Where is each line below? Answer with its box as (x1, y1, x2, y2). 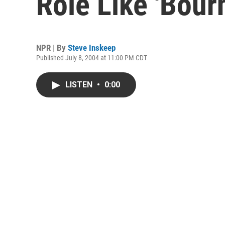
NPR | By (36, 43, 68, 53)
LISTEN (65, 80, 94, 89)
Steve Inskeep (68, 43, 116, 53)
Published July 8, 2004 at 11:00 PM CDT (36, 54, 147, 62)
